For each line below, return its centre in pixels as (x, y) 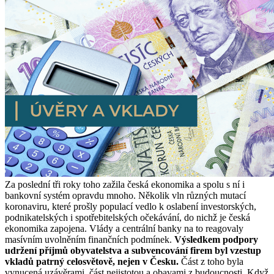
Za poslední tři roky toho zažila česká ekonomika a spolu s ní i (125, 184)
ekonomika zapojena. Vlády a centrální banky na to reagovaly (124, 228)
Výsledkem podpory (216, 239)
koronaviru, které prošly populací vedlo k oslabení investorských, (131, 206)
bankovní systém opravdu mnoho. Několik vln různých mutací (125, 195)
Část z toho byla (211, 261)
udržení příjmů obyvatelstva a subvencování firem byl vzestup (133, 250)
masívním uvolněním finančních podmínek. (90, 239)
